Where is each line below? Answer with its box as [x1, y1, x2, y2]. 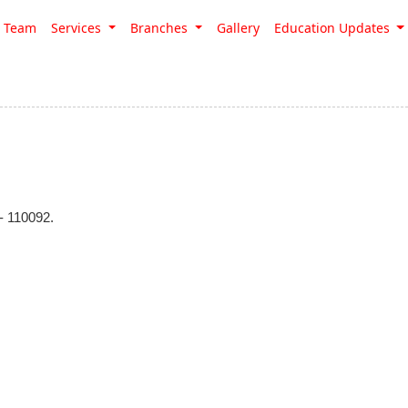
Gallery [216, 19, 260, 36]
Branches [129, 19, 191, 36]
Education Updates [273, 19, 393, 36]
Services [51, 19, 105, 36]
